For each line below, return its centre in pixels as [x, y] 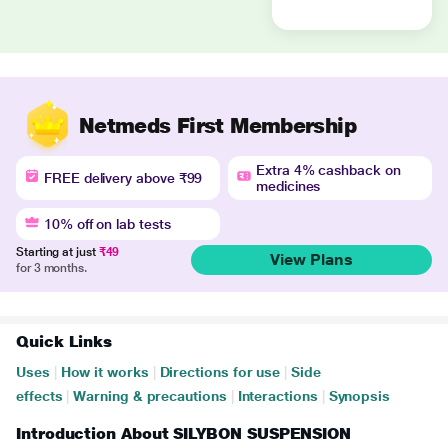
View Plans [311, 259]
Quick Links [64, 341]
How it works [104, 372]
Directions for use [220, 372]
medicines [288, 186]
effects [39, 396]
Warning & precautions [150, 396]
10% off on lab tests [107, 224]
